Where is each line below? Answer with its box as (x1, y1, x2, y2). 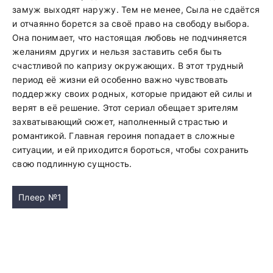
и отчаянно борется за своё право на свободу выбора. (12, 18, 250, 29)
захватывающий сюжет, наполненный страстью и (12, 116, 228, 127)
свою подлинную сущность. (12, 158, 132, 169)
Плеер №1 (18, 192, 62, 202)
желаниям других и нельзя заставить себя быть (12, 46, 222, 57)
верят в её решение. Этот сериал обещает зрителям (12, 102, 239, 113)
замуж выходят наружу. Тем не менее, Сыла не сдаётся (12, 4, 260, 15)
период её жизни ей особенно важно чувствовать (12, 74, 229, 85)
